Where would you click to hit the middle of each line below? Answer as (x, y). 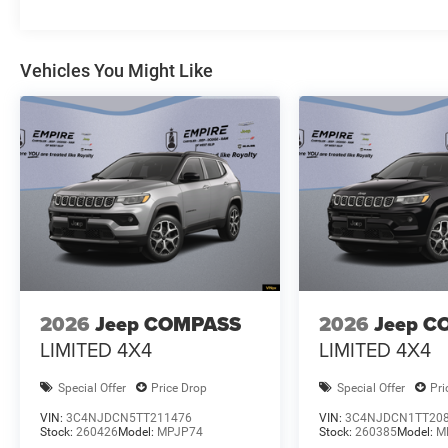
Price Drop (179, 387)
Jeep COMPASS (168, 323)
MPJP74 (180, 432)
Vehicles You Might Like (116, 71)
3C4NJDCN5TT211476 (129, 418)
